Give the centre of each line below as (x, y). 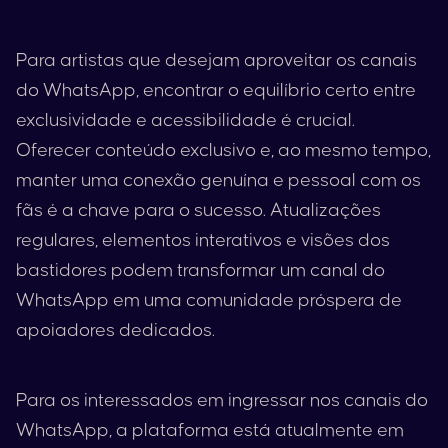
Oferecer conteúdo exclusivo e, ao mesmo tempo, (223, 150)
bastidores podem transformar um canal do (200, 270)
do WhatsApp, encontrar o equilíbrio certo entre (216, 90)
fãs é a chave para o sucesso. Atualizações (198, 210)
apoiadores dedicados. (115, 330)
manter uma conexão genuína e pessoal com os (218, 180)
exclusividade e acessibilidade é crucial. (185, 120)
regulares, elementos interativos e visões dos (203, 240)
